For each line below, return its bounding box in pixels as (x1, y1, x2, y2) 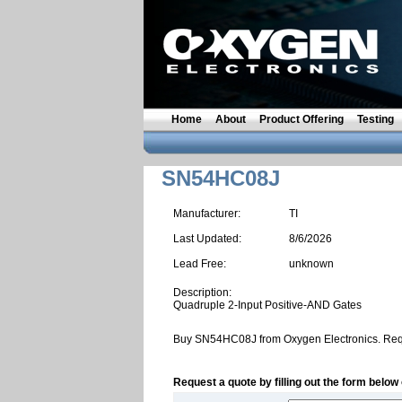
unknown (289, 258, 334, 270)
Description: (173, 286, 232, 299)
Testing (357, 113, 394, 126)
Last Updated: (173, 232, 241, 245)
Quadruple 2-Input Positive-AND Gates (173, 299, 362, 311)
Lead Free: (173, 258, 226, 270)
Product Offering (259, 113, 344, 126)
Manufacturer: (173, 207, 240, 220)
